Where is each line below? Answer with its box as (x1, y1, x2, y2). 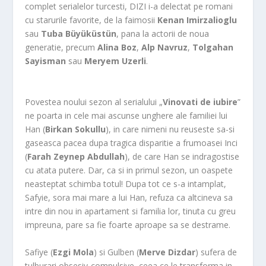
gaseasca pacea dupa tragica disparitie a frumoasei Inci (25, 137, 238, 148)
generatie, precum (25, 42, 98, 53)
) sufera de (195, 246, 237, 258)
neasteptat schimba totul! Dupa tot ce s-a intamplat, (25, 178, 227, 189)
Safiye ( (25, 246, 53, 258)
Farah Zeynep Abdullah (27, 150, 125, 162)
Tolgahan (192, 42, 234, 53)
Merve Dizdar (139, 246, 196, 258)
